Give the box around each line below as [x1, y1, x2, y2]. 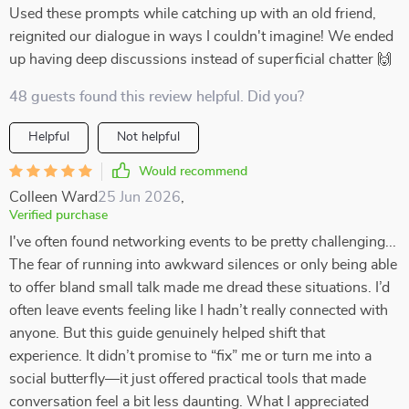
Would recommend [139, 165, 247, 178]
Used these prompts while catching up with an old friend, [9, 6, 376, 21]
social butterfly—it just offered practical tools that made [9, 372, 366, 386]
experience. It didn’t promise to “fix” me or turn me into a [9, 349, 372, 363]
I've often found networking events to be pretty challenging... [9, 235, 396, 249]
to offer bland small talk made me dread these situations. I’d [9, 280, 390, 295]
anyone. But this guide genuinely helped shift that [9, 326, 325, 341]
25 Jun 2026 [98, 190, 181, 204]
